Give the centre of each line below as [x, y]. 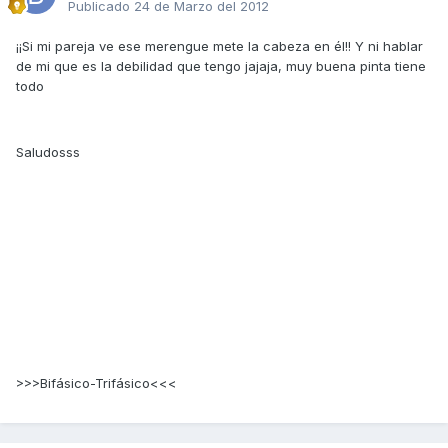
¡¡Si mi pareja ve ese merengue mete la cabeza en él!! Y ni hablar [219, 46]
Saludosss [48, 152]
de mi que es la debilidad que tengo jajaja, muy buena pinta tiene [221, 66]
